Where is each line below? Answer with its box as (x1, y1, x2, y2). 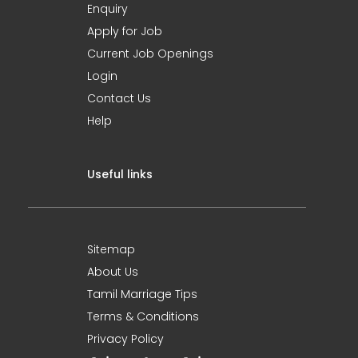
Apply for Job (87, 23, 162, 39)
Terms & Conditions (87, 308, 199, 324)
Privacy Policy (87, 331, 164, 347)
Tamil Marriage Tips (87, 286, 197, 302)
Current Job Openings (87, 46, 213, 62)
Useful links (87, 166, 153, 182)
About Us (87, 264, 138, 280)
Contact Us (87, 90, 151, 106)
